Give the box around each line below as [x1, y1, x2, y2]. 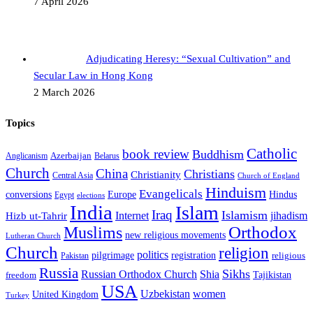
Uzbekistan [140, 287, 190, 300]
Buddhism [192, 147, 244, 161]
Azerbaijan [50, 150, 92, 161]
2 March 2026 [34, 86, 95, 98]
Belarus [94, 151, 119, 161]
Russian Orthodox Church [81, 268, 197, 280]
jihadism [270, 209, 307, 221]
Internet [115, 209, 149, 221]
